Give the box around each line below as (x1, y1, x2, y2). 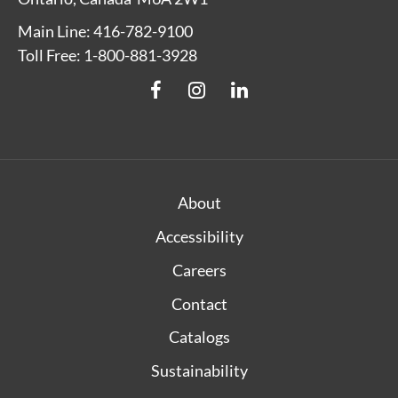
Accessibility (155, 226, 243, 246)
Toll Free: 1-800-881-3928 (18, 44, 197, 65)
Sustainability (150, 361, 248, 381)
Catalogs (168, 327, 230, 347)
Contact (171, 293, 227, 314)
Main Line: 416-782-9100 (18, 20, 193, 41)
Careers (171, 259, 227, 280)
